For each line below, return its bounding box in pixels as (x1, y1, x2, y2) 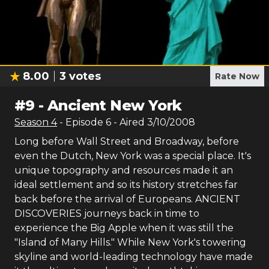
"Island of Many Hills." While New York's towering (14, 237, 246, 248)
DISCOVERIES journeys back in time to (14, 208, 199, 219)
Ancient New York (47, 97, 182, 114)
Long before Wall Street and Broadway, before (14, 136, 239, 147)
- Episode (59, 116, 106, 128)
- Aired (111, 116, 145, 128)
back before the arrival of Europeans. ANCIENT (14, 193, 240, 205)
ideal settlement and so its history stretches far (14, 179, 238, 190)
